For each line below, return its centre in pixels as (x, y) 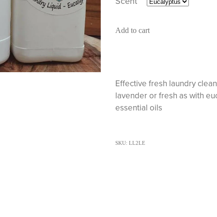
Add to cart (132, 31)
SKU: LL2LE (130, 143)
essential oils (139, 108)
